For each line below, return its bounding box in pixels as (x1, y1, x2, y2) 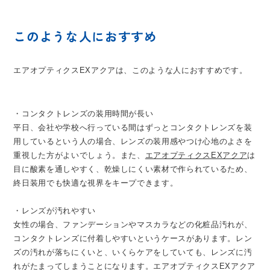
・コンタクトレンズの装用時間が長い (13, 108, 154, 118)
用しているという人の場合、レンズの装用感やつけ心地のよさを (13, 136, 253, 146)
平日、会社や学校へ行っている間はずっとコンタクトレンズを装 (13, 122, 253, 132)
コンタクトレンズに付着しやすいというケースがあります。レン (13, 233, 253, 243)
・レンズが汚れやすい (13, 206, 96, 215)
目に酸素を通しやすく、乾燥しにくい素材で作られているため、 (13, 164, 253, 174)
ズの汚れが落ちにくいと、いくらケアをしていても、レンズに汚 (13, 247, 253, 257)
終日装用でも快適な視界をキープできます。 (13, 178, 178, 187)
